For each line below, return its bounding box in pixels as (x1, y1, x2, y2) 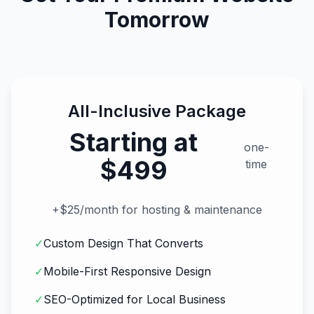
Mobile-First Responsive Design (43, 264, 211, 278)
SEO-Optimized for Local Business (43, 292, 226, 306)
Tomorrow (104, 7, 210, 32)
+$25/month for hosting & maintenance (52, 203, 262, 217)
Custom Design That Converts (43, 236, 203, 250)
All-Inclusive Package (68, 101, 246, 121)
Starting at (69, 127, 198, 158)
